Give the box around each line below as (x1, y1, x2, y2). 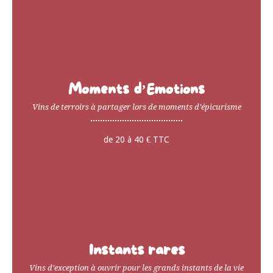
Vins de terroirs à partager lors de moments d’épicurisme (32, 102, 241, 112)
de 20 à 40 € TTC (104, 134, 169, 144)
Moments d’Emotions (68, 81, 205, 98)
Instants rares (88, 241, 185, 260)
